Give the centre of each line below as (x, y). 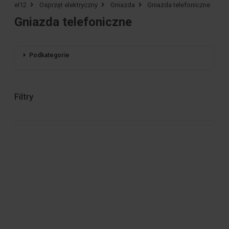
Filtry (24, 97)
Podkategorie (49, 55)
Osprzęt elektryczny (68, 5)
